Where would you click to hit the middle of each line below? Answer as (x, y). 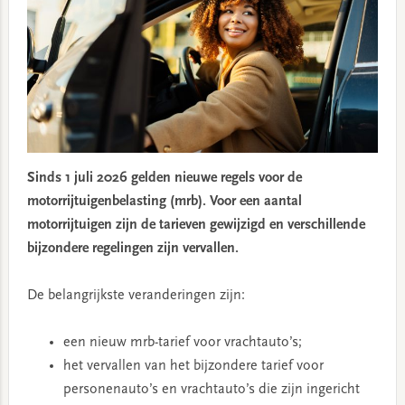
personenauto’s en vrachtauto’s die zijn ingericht (211, 390)
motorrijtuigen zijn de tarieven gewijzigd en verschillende (196, 226)
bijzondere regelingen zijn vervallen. (132, 249)
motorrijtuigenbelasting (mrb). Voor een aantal (164, 202)
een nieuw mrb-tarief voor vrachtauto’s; (182, 343)
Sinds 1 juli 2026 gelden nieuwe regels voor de (164, 179)
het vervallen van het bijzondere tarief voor (193, 367)
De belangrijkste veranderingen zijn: (136, 296)
